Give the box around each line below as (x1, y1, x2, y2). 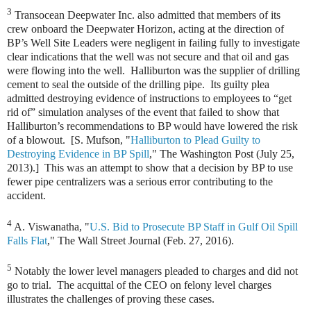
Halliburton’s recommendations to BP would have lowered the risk (7, 120, 298, 133)
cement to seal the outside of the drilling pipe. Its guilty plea (7, 78, 269, 91)
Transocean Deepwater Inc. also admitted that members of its (12, 9, 280, 22)
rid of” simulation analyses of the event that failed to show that (7, 106, 279, 119)
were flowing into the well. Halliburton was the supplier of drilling (7, 65, 300, 77)
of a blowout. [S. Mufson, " (7, 134, 131, 146)
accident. (7, 190, 46, 202)
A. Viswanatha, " (12, 220, 90, 233)
